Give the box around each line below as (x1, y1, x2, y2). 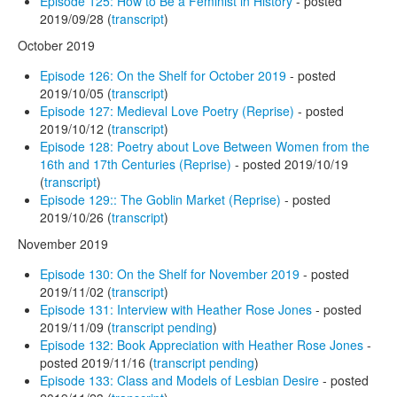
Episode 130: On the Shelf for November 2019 (40, 264, 300, 283)
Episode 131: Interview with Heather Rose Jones (40, 300, 312, 318)
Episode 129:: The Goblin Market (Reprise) (40, 190, 281, 208)
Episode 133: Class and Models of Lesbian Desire (40, 370, 319, 389)
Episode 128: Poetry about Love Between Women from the (40, 136, 370, 155)
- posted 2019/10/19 (231, 154, 348, 173)
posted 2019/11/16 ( (40, 353, 153, 371)
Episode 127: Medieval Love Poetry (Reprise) (40, 101, 294, 120)
